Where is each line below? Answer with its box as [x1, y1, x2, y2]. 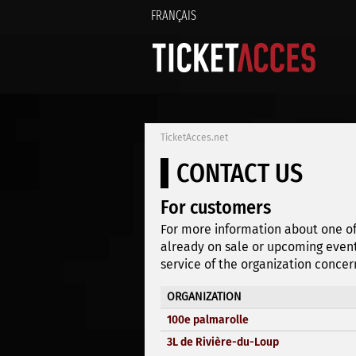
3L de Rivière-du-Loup [167, 335, 279, 349]
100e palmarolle [167, 312, 249, 327]
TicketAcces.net [161, 132, 228, 144]
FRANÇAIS [151, 8, 196, 23]
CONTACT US [176, 158, 303, 189]
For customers [161, 196, 271, 219]
